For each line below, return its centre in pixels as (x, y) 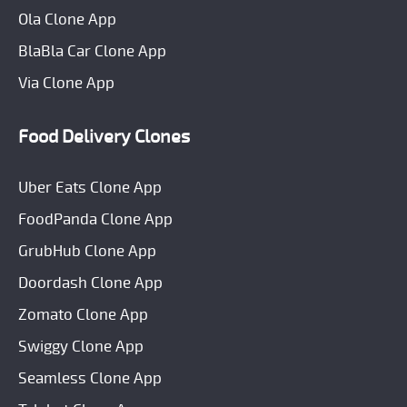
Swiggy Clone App (81, 346)
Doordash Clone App (90, 283)
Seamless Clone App (90, 378)
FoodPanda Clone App (95, 219)
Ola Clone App (67, 19)
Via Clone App (66, 83)
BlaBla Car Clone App (92, 51)
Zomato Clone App (83, 314)
